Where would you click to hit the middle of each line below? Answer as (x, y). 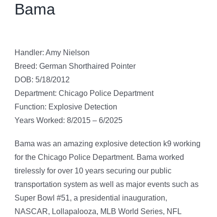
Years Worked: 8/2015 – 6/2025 (69, 120)
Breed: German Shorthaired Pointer (75, 66)
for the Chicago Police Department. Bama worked (99, 157)
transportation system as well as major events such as (107, 184)
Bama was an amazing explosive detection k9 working (108, 143)
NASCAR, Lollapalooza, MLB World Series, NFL (98, 211)
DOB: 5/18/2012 (42, 79)
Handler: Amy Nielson (52, 52)
